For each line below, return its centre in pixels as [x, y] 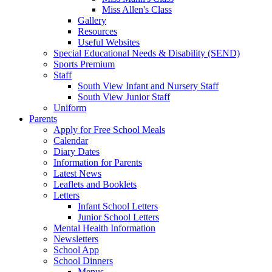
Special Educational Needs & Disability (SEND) [147, 53]
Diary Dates [76, 152]
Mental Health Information [104, 228]
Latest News [77, 174]
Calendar [71, 141]
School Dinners [83, 261]
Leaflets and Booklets [95, 185]
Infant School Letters [118, 206]
